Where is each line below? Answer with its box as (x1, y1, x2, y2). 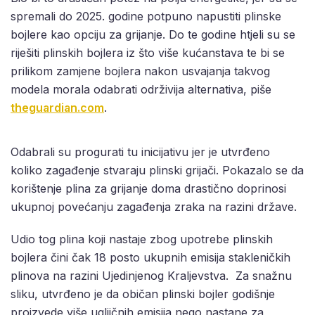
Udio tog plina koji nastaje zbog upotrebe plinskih (11, 232, 273, 247)
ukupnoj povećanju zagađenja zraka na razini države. (11, 200, 297, 214)
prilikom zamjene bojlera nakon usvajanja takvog (11, 64, 270, 79)
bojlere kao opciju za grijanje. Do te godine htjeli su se (11, 27, 295, 42)
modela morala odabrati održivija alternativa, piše (11, 82, 271, 97)
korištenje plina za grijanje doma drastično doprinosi (11, 181, 286, 196)
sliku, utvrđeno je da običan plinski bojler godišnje (11, 287, 275, 302)
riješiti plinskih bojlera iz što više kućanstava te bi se (11, 46, 285, 60)
